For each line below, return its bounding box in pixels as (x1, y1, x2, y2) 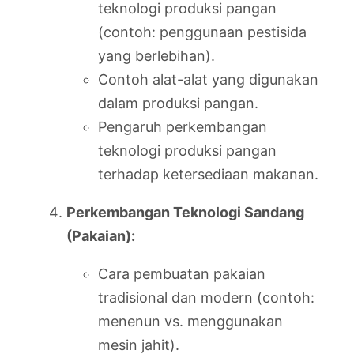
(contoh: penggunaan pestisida (98, 24, 307, 40)
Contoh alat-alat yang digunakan (98, 71, 318, 88)
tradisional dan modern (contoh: (98, 289, 314, 306)
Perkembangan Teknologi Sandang (66, 204, 304, 220)
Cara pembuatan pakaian (98, 265, 265, 282)
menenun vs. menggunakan (98, 313, 283, 330)
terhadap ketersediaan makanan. (98, 166, 318, 183)
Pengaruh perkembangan (98, 119, 267, 135)
